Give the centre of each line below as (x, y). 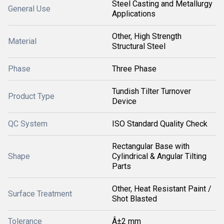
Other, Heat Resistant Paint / (162, 189)
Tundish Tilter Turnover (151, 91)
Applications (134, 14)
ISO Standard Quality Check (160, 124)
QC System (28, 124)
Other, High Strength (147, 36)
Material (22, 41)
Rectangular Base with (151, 146)
